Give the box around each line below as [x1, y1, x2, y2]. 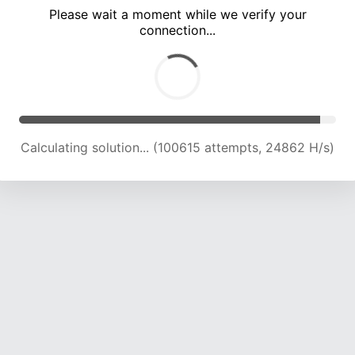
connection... [139, 22, 216, 39]
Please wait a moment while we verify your [48, 6, 307, 23]
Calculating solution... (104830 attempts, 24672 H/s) [20, 139, 335, 156]
